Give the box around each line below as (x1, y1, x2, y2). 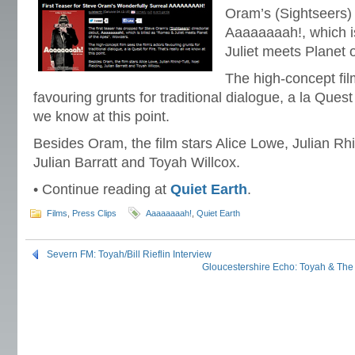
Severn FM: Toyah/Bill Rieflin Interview (47, 249, 212, 260)
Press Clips (72, 208, 116, 218)
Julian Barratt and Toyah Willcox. (33, 155, 240, 170)
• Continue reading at (33, 181, 170, 197)
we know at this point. (33, 109, 170, 124)
